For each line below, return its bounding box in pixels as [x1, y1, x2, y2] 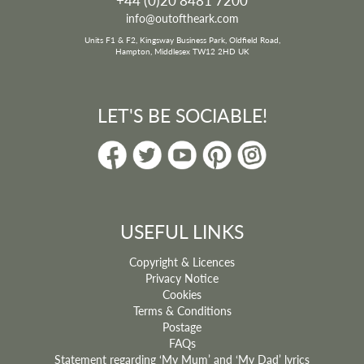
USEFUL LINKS [120, 217, 244, 245]
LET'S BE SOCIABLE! [97, 101, 267, 128]
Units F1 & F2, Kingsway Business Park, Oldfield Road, [84, 33, 280, 45]
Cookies [162, 285, 201, 302]
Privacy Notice [145, 269, 219, 286]
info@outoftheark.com [125, 9, 239, 26]
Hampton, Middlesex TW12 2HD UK [115, 45, 249, 57]
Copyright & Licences [129, 253, 235, 270]
